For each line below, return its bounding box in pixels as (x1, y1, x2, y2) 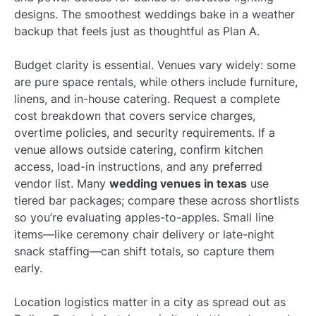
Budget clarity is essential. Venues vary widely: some (14, 57, 296, 72)
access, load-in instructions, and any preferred (14, 159, 262, 174)
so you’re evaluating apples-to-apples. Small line (14, 209, 274, 224)
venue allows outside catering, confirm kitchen (14, 142, 263, 157)
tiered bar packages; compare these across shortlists (14, 193, 299, 207)
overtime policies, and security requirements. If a (14, 125, 275, 140)
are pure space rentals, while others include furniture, (14, 74, 298, 89)
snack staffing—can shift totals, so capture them (14, 243, 274, 258)
